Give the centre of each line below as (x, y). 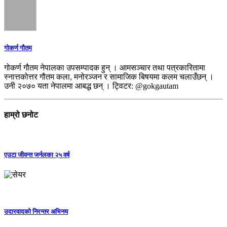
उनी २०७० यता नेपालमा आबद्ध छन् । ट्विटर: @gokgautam (91, 86)
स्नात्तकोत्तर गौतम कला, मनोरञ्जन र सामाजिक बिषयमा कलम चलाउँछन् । (109, 77)
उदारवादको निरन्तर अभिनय (36, 211)
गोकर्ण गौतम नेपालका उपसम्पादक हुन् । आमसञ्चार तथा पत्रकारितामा (105, 67)
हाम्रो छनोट (21, 115)
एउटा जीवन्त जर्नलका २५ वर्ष (37, 155)
